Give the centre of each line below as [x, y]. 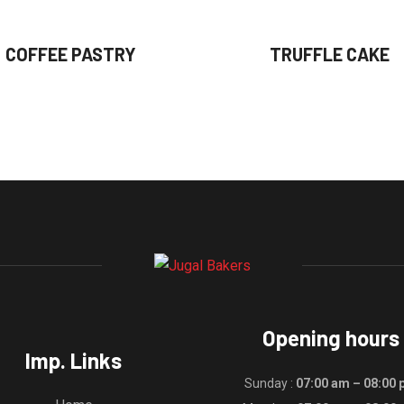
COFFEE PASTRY [70, 54]
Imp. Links [73, 360]
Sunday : [270, 383]
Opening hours [331, 337]
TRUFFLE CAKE [329, 54]
